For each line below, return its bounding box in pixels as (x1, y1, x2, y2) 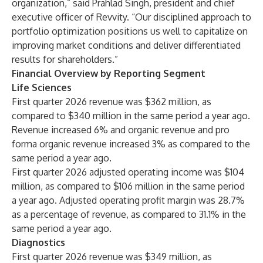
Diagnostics (12, 237, 65, 248)
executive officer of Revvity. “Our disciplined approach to (12, 11, 251, 23)
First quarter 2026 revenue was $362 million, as (12, 96, 211, 107)
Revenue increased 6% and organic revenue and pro (12, 124, 230, 136)
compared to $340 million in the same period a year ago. (12, 110, 250, 122)
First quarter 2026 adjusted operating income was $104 (12, 166, 244, 178)
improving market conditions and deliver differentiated (12, 39, 241, 51)
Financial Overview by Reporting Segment (12, 68, 205, 79)
